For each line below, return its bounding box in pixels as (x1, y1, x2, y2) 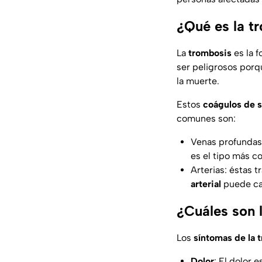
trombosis (188, 47, 232, 59)
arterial (191, 178, 221, 190)
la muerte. (177, 75, 219, 87)
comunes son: (177, 113, 236, 125)
